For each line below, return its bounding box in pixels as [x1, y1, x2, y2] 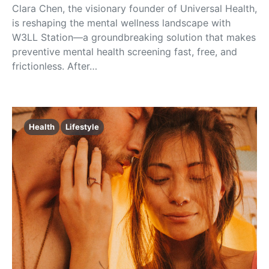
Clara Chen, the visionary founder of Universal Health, [12, 2, 257, 15]
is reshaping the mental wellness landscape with [12, 17, 231, 29]
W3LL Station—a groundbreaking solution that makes [12, 31, 256, 44]
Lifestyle [65, 122, 99, 132]
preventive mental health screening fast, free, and [12, 46, 237, 58]
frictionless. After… [12, 60, 97, 73]
